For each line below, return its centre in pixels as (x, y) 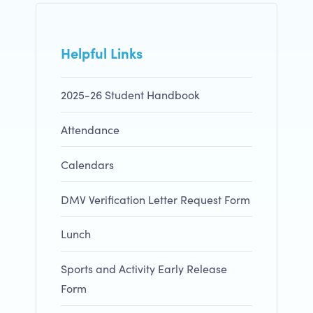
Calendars (87, 164)
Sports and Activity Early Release (144, 269)
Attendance (90, 130)
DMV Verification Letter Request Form (155, 199)
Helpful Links (101, 52)
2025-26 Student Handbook (130, 95)
